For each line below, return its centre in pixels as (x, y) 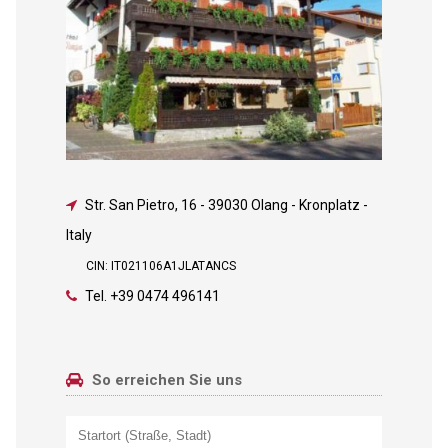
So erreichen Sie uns (164, 379)
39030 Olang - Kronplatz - (287, 204)
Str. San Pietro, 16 (140, 204)
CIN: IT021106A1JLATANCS (160, 265)
